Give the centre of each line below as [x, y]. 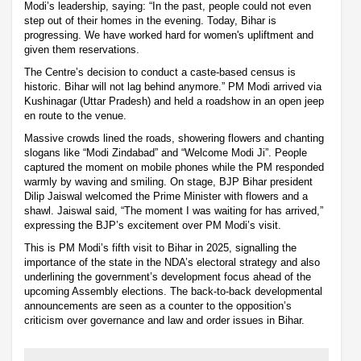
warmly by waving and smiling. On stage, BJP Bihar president [168, 182]
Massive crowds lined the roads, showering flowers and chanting [174, 139]
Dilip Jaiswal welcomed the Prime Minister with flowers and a [166, 197]
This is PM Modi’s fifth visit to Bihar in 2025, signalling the [160, 248]
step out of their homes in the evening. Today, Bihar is [150, 21]
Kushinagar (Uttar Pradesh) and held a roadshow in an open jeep [174, 102]
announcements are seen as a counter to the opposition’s [158, 306]
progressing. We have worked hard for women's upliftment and [169, 35]
